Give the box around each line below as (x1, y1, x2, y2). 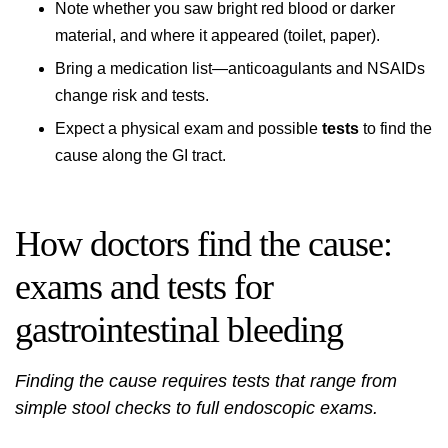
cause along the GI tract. (55, 147, 226, 164)
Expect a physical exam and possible (55, 120, 322, 137)
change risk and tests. (55, 87, 209, 104)
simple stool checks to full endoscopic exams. (15, 398, 378, 418)
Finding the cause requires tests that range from (15, 371, 397, 391)
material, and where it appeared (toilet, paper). (55, 27, 380, 44)
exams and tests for (15, 267, 273, 307)
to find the (359, 120, 432, 137)
